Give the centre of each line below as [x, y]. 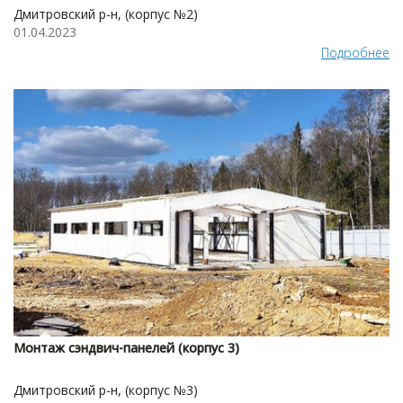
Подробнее [355, 53]
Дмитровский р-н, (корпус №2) [106, 14]
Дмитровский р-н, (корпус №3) [106, 390]
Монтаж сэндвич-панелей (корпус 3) [126, 348]
